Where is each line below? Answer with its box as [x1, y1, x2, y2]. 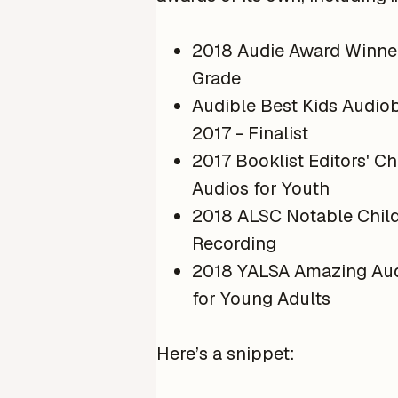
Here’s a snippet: [156, 341, 295, 365]
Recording [192, 231, 276, 255]
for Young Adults [192, 286, 330, 310]
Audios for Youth [192, 176, 330, 200]
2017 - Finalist [192, 121, 308, 145]
